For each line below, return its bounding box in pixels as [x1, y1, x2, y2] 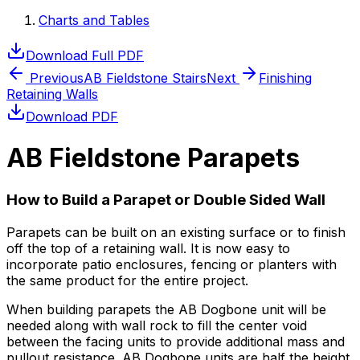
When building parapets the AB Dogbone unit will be [6, 301, 326, 317]
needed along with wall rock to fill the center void [6, 317, 307, 333]
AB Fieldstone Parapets [6, 141, 300, 174]
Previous [26, 70, 84, 87]
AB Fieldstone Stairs [84, 70, 207, 87]
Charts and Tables [39, 12, 149, 29]
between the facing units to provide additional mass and [6, 333, 345, 350]
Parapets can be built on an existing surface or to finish [6, 223, 346, 240]
